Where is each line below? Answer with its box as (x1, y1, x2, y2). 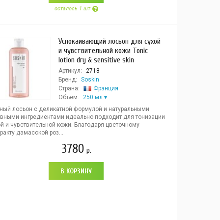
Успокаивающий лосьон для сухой (58, 37, 161, 46)
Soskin (81, 76, 99, 83)
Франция (93, 85, 118, 92)
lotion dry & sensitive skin (58, 55, 134, 64)
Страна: (58, 85, 80, 92)
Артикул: (58, 67, 82, 74)
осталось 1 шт (54, 5, 90, 12)
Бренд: (58, 76, 77, 83)
